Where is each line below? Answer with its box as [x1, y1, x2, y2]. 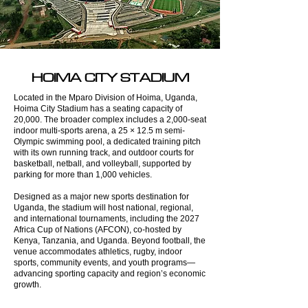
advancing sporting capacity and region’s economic [14, 268, 206, 278]
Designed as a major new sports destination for [14, 191, 189, 201]
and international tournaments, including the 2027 [14, 213, 199, 223]
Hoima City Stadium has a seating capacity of [14, 103, 182, 113]
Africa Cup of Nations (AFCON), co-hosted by [14, 224, 181, 234]
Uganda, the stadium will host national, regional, [14, 202, 193, 212]
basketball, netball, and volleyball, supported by [14, 158, 191, 168]
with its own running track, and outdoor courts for [14, 147, 194, 157]
